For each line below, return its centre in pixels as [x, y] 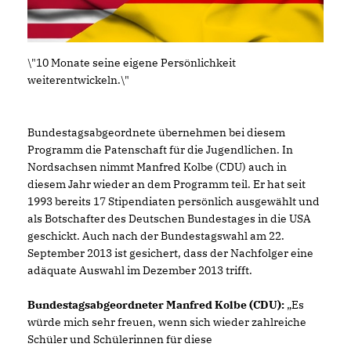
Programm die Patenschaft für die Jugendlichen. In [160, 149]
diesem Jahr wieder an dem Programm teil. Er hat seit [166, 184]
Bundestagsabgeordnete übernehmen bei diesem [156, 132]
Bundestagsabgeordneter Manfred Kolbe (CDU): [156, 304]
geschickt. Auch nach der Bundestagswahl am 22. [156, 235]
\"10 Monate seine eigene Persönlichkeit [132, 62]
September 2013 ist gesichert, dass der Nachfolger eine [170, 253]
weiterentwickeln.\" [78, 80]
